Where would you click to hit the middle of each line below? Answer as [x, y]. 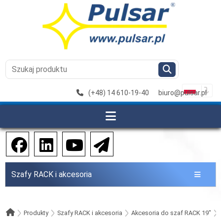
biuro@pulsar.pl [183, 93]
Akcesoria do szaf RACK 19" [171, 213]
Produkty [36, 213]
